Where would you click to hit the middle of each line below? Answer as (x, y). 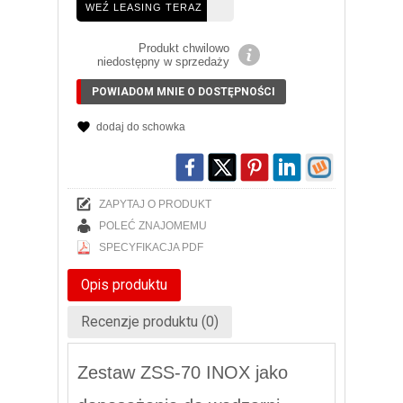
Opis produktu (124, 285)
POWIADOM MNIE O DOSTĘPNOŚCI (184, 91)
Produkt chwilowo (184, 48)
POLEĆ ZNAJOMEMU (153, 225)
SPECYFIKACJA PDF (151, 247)
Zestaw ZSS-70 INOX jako (183, 372)
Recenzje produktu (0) (150, 322)
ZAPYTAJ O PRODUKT (155, 204)
